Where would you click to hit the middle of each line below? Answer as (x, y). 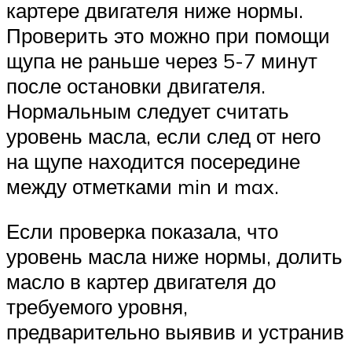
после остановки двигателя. (136, 85)
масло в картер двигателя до (141, 282)
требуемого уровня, (97, 307)
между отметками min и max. (143, 186)
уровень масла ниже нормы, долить (174, 257)
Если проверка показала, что (142, 231)
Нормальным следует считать (148, 110)
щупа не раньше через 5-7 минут (162, 60)
